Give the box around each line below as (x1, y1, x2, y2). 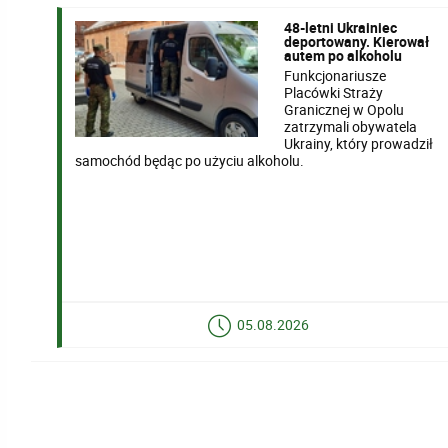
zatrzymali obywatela (284, 116, 418, 136)
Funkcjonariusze (284, 65, 387, 85)
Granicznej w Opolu (284, 99, 405, 119)
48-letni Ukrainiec (284, 17, 398, 37)
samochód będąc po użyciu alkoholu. (75, 150, 305, 170)
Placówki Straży (284, 82, 384, 102)
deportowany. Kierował (284, 31, 430, 51)
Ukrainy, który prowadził (284, 133, 434, 153)
